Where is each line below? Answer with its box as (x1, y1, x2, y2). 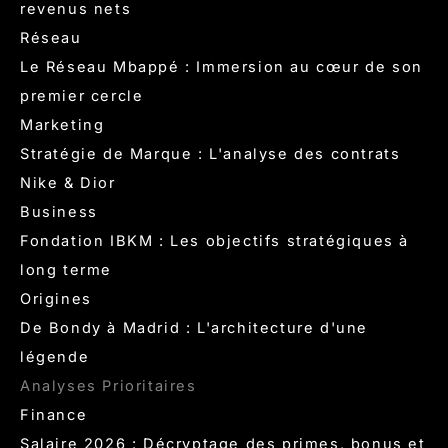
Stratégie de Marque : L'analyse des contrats (20, 145, 401, 164)
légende (20, 348, 90, 367)
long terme (20, 261, 112, 280)
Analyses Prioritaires (20, 377, 197, 396)
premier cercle (20, 87, 144, 106)
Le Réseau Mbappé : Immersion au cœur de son (20, 58, 423, 77)
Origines (20, 290, 92, 309)
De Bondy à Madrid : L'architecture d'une (20, 319, 369, 338)
